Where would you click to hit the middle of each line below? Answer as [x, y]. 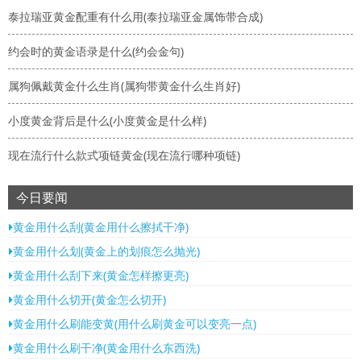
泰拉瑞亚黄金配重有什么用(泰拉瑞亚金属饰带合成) [135, 17]
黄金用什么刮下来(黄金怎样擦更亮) [101, 276]
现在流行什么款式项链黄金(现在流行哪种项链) [124, 156]
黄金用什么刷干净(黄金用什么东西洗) [106, 348]
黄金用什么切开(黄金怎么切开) [89, 300]
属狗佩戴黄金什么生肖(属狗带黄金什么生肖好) [124, 86]
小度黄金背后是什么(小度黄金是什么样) [107, 121]
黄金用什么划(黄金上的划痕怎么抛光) [106, 251]
